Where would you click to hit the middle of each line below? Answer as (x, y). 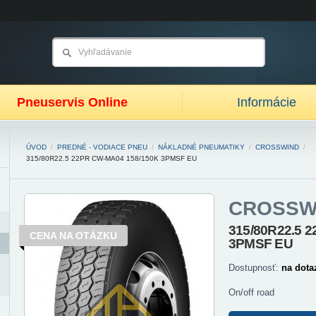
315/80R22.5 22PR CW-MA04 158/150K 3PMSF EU (111, 158)
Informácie (267, 102)
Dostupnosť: (255, 268)
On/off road (251, 292)
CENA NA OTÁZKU (73, 236)
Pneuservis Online (72, 102)
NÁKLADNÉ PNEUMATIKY (201, 147)
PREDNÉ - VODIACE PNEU (102, 147)
